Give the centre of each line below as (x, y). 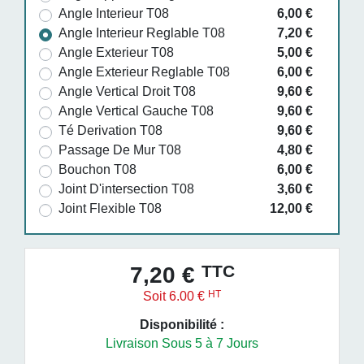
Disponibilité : (182, 324)
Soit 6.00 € (175, 296)
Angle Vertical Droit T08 (127, 91)
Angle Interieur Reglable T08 (142, 32)
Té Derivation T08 (110, 130)
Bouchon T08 (97, 169)
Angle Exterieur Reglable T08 (144, 71)
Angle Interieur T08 (114, 13)
